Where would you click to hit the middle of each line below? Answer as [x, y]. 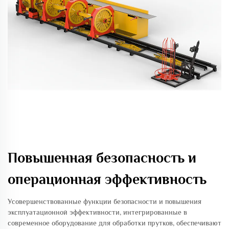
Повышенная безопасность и [102, 158]
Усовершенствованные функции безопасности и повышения [105, 201]
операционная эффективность [107, 179]
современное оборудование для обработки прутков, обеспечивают [114, 223]
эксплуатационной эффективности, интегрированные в [97, 212]
